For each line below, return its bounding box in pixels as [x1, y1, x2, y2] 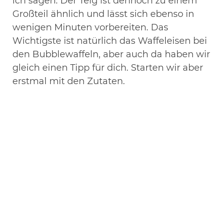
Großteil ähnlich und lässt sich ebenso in [12, 8, 194, 19]
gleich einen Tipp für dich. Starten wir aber [12, 62, 203, 73]
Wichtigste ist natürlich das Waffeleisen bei [12, 35, 207, 46]
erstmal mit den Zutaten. [12, 75, 125, 87]
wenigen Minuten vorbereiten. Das [12, 21, 168, 33]
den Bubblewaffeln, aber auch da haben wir [12, 48, 210, 60]
